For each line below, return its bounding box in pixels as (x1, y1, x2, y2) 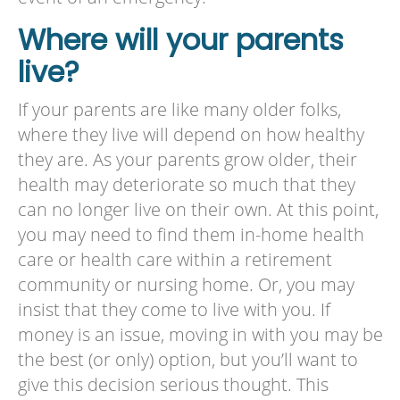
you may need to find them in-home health (17, 222, 364, 247)
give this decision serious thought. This (17, 372, 329, 397)
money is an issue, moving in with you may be (17, 322, 383, 347)
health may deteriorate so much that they (17, 172, 355, 197)
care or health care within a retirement (17, 247, 332, 272)
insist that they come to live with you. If (17, 297, 330, 322)
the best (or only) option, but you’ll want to (17, 347, 358, 372)
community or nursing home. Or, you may (17, 272, 354, 297)
